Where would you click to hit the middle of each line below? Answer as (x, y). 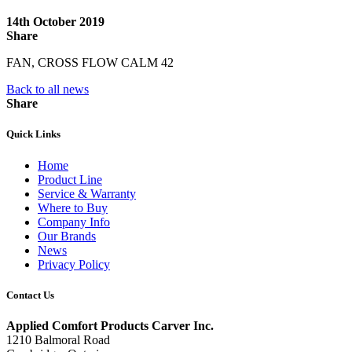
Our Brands (67, 236)
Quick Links (33, 134)
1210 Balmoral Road (58, 339)
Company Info (74, 222)
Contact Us (30, 295)
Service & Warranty (87, 193)
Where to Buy (73, 207)
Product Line (70, 179)
